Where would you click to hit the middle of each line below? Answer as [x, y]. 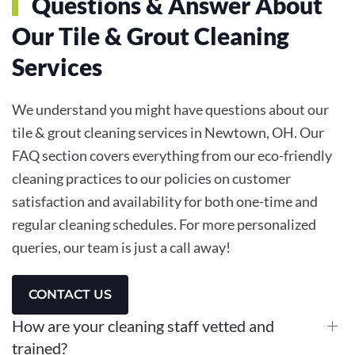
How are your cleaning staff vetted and [143, 325]
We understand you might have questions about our [170, 109]
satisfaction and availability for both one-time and [165, 201]
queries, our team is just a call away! [121, 247]
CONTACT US [70, 294]
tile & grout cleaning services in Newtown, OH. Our [168, 132]
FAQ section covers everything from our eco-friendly [172, 155]
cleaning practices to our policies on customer [151, 178]
